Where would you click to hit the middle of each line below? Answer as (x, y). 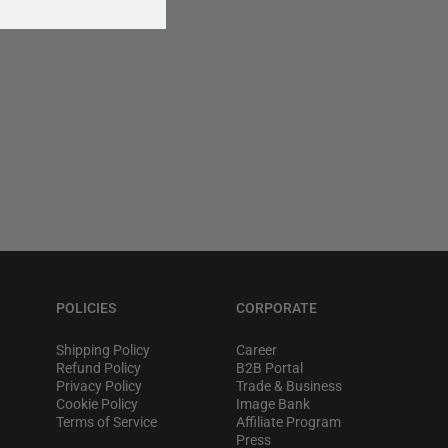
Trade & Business (289, 386)
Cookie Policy (97, 404)
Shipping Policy (103, 350)
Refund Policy (98, 368)
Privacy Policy (99, 386)
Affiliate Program (288, 422)
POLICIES (86, 308)
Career (256, 350)
